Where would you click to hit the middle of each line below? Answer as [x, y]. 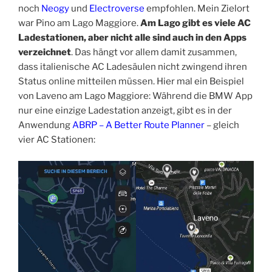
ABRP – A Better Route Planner [139, 125]
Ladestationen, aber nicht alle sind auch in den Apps [132, 38]
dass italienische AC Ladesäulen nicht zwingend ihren [133, 67]
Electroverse [118, 9]
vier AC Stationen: [57, 140]
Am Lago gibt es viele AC [195, 23]
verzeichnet [45, 53]
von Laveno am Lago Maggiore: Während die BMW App [135, 96]
